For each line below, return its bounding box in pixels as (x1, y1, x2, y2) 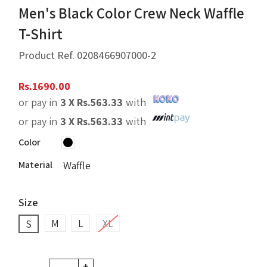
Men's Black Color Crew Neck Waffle (18, 2, 245, 23)
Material (18, 158, 53, 171)
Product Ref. (18, 48, 77, 62)
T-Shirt (18, 23, 63, 44)
